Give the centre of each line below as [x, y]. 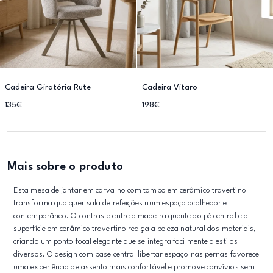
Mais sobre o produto [65, 167]
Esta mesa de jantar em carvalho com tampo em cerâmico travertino [130, 190]
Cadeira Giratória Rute [48, 87]
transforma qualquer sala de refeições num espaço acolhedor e [120, 203]
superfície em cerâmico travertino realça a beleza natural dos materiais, [135, 229]
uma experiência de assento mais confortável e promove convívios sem [134, 267]
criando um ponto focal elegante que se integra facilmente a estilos [126, 242]
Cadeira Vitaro [170, 87]
